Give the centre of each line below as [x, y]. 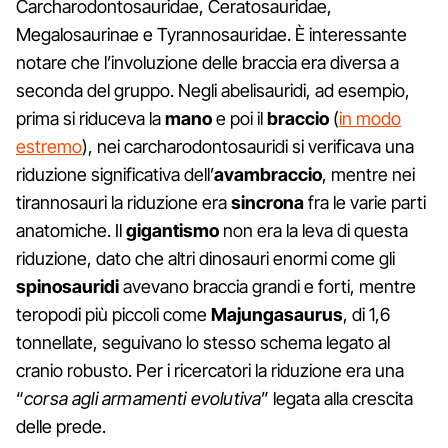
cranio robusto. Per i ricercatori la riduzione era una [210, 371]
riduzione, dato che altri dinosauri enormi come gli [205, 259]
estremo [49, 147]
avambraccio [268, 175]
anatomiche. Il [71, 231]
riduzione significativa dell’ [115, 175]
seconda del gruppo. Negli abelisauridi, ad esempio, [213, 91]
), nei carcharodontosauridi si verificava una [248, 147]
